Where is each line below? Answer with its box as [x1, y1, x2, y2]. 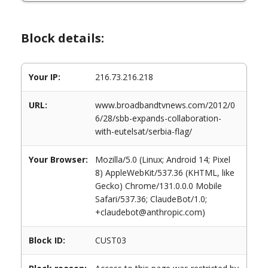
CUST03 [95, 234, 126, 246]
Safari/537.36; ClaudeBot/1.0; [95, 193, 207, 205]
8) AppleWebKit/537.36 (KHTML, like [95, 167, 234, 178]
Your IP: [29, 71, 60, 83]
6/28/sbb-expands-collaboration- [95, 112, 221, 124]
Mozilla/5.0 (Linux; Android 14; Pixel [95, 154, 230, 165]
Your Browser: [29, 154, 88, 165]
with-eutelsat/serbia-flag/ [95, 126, 192, 137]
